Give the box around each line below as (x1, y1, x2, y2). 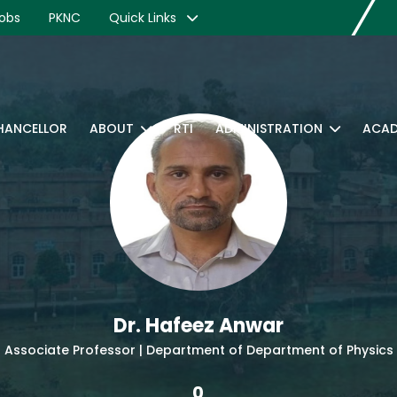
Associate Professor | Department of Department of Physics (4, 341, 393, 359)
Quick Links (109, 9, 180, 27)
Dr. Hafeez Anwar (113, 312, 284, 339)
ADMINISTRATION (215, 120, 323, 137)
